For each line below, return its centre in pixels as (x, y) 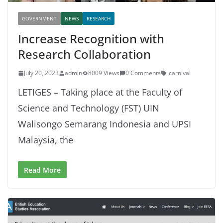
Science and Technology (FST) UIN (89, 108)
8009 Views (104, 73)
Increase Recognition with (91, 39)
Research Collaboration (84, 54)
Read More (42, 170)
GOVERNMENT (39, 19)
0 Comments (143, 73)
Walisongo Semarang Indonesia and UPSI (105, 124)
